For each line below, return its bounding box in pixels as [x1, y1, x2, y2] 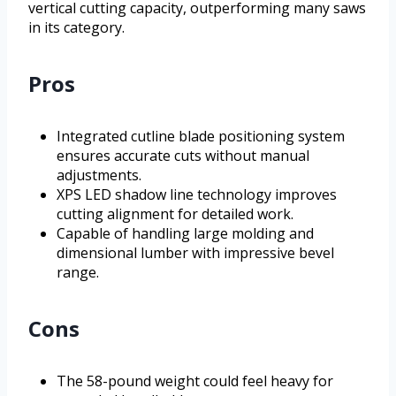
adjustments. [57, 165, 141, 186]
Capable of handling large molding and [57, 224, 314, 244]
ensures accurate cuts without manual [57, 146, 309, 166]
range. [57, 263, 99, 283]
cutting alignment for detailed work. [57, 204, 293, 225]
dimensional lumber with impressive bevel [57, 243, 334, 263]
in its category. [28, 18, 125, 38]
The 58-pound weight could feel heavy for [57, 371, 333, 392]
